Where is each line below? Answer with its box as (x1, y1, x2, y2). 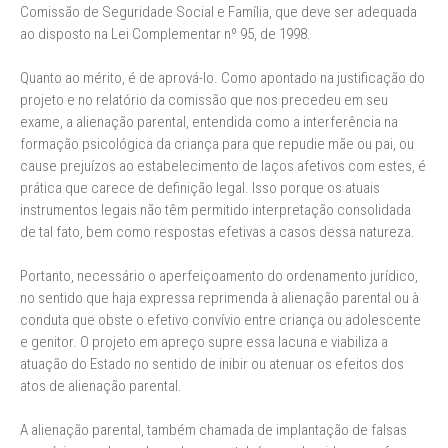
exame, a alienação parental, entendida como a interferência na (20, 113, 398, 131)
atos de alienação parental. (20, 377, 182, 395)
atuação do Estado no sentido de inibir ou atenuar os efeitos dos (20, 355, 404, 373)
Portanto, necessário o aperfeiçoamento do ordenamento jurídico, (20, 267, 418, 285)
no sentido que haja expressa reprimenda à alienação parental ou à (20, 289, 419, 307)
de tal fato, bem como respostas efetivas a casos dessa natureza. (20, 223, 415, 241)
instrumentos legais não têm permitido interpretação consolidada (20, 201, 411, 219)
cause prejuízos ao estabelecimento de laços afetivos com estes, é (20, 157, 426, 175)
